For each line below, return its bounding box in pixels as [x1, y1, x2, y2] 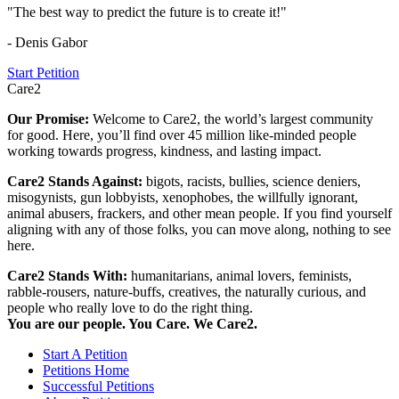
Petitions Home [43, 362, 129, 379]
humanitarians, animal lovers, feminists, [131, 268, 352, 284]
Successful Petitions [43, 379, 154, 395]
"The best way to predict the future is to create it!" [7, 4, 287, 20]
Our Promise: [7, 111, 93, 127]
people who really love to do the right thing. [7, 300, 253, 316]
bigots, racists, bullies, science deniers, [146, 174, 361, 190]
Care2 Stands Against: [7, 174, 146, 190]
